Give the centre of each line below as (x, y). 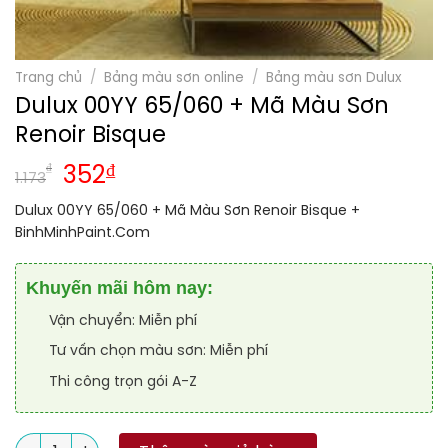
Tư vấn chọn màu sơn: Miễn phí (158, 352)
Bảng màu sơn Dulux (334, 78)
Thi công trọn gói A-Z (123, 382)
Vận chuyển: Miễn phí (123, 321)
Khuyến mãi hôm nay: (119, 287)
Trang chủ (48, 78)
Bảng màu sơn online (174, 78)
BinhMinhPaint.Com (82, 233)
